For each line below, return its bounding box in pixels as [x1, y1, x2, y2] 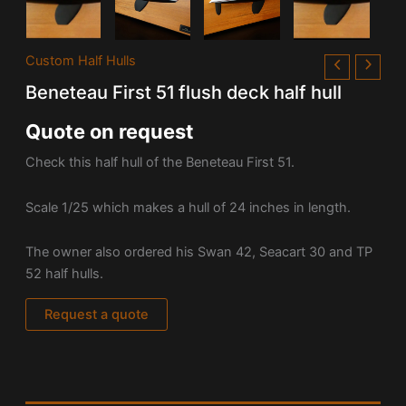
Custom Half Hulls [24, 53, 136, 70]
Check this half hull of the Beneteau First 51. [24, 154, 295, 171]
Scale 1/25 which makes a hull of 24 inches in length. [24, 198, 351, 216]
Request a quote [43, 305, 149, 323]
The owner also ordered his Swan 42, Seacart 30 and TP [24, 244, 372, 261]
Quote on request [24, 119, 194, 143]
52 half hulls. [24, 266, 103, 283]
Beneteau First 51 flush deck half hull [24, 81, 342, 103]
